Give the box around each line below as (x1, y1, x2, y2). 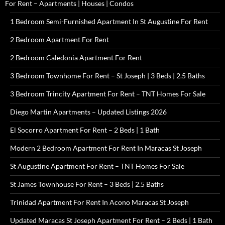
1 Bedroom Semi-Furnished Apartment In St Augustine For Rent (10, 17, 208, 26)
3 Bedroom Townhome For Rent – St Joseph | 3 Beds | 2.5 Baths (10, 71, 205, 80)
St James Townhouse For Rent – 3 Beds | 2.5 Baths (10, 180, 164, 189)
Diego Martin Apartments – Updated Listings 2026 (10, 107, 167, 117)
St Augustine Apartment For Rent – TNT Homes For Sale (10, 162, 184, 171)
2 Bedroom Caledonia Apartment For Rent (10, 53, 142, 62)
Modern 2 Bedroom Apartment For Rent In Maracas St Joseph (10, 144, 202, 153)
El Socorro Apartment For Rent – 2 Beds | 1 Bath (10, 126, 160, 135)
